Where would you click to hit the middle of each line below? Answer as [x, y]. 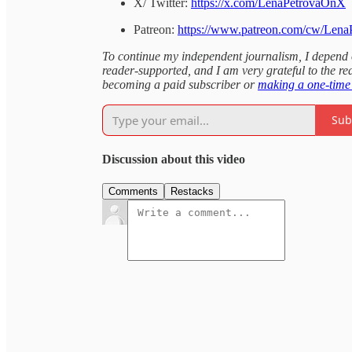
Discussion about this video [174, 159]
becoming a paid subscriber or [180, 84]
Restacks [192, 192]
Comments [133, 192]
